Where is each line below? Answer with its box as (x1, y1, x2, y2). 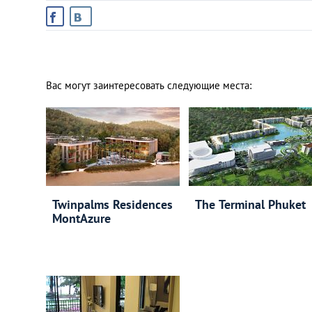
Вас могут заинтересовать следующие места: (46, 79, 251, 92)
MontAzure (52, 210, 111, 226)
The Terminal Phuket (194, 196, 306, 212)
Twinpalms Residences (52, 196, 173, 212)
